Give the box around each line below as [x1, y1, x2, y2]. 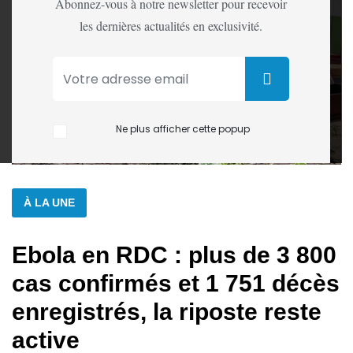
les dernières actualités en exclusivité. [80, 17, 262, 35]
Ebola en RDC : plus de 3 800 [12, 241, 336, 268]
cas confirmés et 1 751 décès [12, 269, 340, 296]
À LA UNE [24, 195, 75, 209]
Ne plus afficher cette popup [116, 121, 250, 136]
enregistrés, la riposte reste [12, 298, 321, 325]
